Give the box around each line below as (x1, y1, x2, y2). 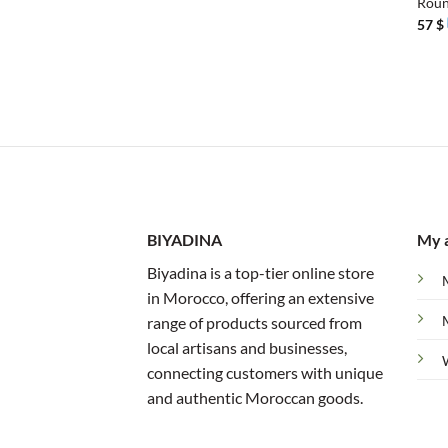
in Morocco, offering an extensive (147, 287, 374, 307)
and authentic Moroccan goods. (147, 387, 363, 407)
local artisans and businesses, (147, 337, 347, 357)
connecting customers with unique (147, 362, 383, 382)
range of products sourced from (147, 312, 362, 332)
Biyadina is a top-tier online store (147, 262, 374, 282)
